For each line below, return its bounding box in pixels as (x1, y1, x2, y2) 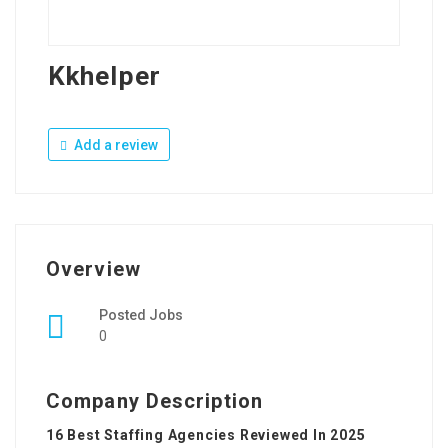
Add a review (71, 137, 158, 154)
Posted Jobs (99, 307, 183, 324)
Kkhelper (48, 61, 161, 92)
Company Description (46, 389, 263, 414)
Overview (46, 257, 141, 282)
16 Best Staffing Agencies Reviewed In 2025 (46, 427, 366, 444)
